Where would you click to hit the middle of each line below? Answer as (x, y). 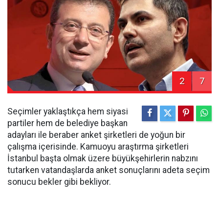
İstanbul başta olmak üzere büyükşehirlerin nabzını (103, 159)
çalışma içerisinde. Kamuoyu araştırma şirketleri (98, 147)
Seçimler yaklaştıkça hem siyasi (68, 112)
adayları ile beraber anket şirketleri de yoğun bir (96, 135)
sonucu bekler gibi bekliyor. (59, 182)
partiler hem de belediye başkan (67, 123)
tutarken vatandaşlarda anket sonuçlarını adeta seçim (109, 170)
